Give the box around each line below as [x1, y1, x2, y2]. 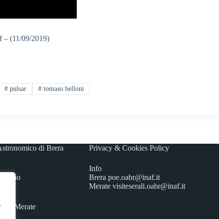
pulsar [8, 85, 27, 93]
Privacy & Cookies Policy [88, 144, 169, 153]
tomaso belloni [42, 85, 85, 93]
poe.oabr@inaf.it [108, 173, 160, 182]
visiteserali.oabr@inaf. [112, 182, 181, 191]
